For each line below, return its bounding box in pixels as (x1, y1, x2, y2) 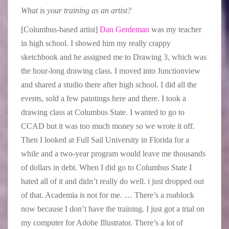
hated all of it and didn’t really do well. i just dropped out (21, 176, 204, 186)
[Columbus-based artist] (21, 25, 100, 34)
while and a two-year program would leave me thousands (21, 149, 205, 158)
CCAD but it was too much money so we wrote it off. (21, 121, 195, 130)
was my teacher (151, 25, 201, 34)
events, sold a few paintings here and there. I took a (21, 94, 186, 103)
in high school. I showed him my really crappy (21, 38, 171, 48)
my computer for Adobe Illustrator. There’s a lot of (21, 218, 183, 227)
